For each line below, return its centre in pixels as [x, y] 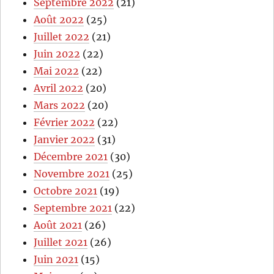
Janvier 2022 [65, 140]
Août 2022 [59, 20]
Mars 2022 [60, 106]
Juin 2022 [57, 54]
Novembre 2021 [72, 174]
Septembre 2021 [73, 208]
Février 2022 [65, 123]
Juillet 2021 [61, 243]
